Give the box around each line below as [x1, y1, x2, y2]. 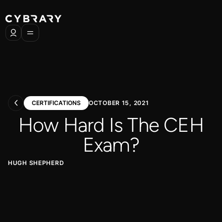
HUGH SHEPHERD [8, 159, 64, 166]
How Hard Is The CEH [18, 113, 204, 137]
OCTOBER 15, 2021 [89, 99, 149, 107]
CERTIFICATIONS [32, 99, 81, 107]
